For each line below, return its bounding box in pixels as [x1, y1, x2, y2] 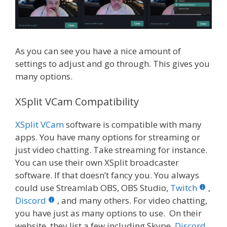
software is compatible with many [64, 118, 202, 130]
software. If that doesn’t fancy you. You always [15, 169, 199, 181]
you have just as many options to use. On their [15, 207, 202, 219]
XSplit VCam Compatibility [15, 94, 139, 108]
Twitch [170, 181, 197, 194]
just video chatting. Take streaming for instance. [15, 143, 207, 156]
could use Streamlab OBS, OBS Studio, [15, 181, 170, 194]
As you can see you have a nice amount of [15, 45, 181, 57]
